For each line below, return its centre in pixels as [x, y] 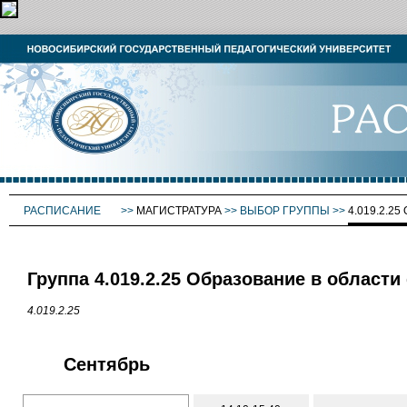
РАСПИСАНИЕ [64, 211]
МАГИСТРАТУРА [179, 211]
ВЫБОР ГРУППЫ [285, 211]
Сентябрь [107, 364]
